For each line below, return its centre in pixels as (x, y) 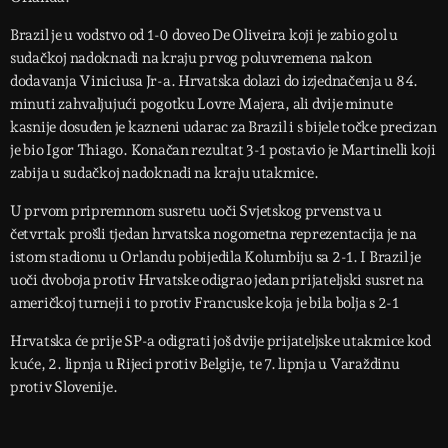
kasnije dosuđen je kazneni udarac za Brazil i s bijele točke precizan (223, 127)
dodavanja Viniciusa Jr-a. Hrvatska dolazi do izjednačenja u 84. (214, 81)
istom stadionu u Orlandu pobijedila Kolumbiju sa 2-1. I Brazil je (215, 257)
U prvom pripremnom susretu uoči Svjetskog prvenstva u (196, 211)
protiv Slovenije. (64, 387)
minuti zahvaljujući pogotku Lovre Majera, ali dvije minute (201, 104)
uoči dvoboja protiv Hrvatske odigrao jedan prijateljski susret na (217, 280)
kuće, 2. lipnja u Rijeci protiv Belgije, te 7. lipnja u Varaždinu (205, 364)
